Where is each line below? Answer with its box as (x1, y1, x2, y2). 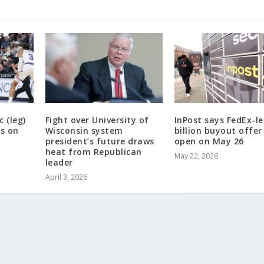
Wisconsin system (45, 125, 123, 137)
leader (45, 157, 73, 169)
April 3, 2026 (45, 172, 87, 183)
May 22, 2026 (174, 151, 218, 161)
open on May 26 (174, 136, 244, 147)
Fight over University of (45, 114, 149, 126)
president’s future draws (45, 136, 154, 147)
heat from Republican (45, 146, 142, 158)
